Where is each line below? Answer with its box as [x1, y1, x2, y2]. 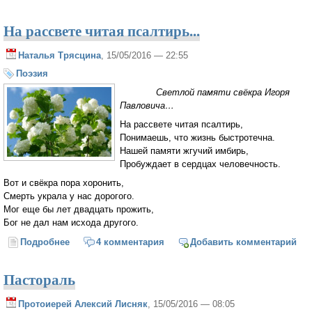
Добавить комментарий [190, 237, 297, 248]
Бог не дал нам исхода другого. [3, 217, 139, 228]
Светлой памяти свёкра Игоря [156, 87, 290, 98]
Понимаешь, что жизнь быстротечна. [120, 132, 275, 143]
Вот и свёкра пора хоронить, [3, 177, 124, 188]
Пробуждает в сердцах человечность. [120, 158, 281, 169]
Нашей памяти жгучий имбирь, [120, 145, 249, 156]
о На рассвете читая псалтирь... [70, 237, 214, 248]
